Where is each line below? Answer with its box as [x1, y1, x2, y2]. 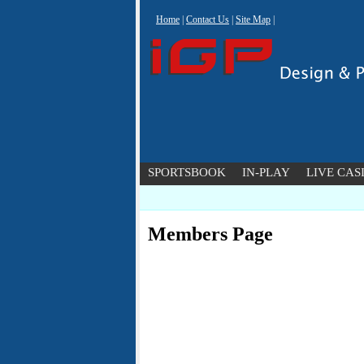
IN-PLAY [242, 166, 290, 179]
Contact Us [186, 14, 229, 25]
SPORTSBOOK [148, 166, 226, 179]
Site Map [236, 14, 271, 25]
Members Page [148, 223, 273, 245]
